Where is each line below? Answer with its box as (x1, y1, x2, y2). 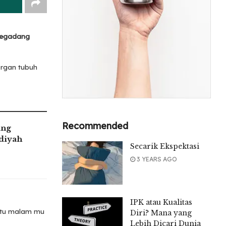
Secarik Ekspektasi (130, 141, 200, 151)
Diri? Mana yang (130, 208, 192, 217)
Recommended (62, 120, 129, 132)
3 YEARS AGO (135, 155, 178, 163)
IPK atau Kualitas (130, 197, 193, 207)
